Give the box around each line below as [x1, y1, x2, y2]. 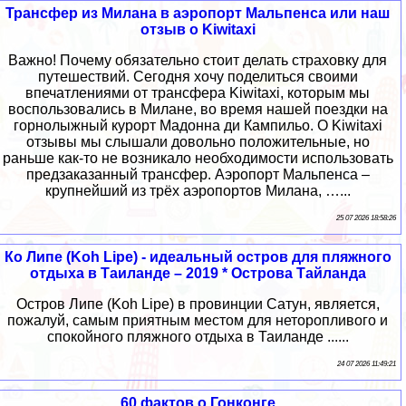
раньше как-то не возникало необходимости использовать [2, 150, 393, 167]
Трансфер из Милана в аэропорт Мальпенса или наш [5, 5, 390, 22]
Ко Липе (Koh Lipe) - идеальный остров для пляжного [4, 249, 391, 266]
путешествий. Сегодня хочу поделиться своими [37, 69, 358, 85]
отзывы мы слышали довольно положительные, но [25, 134, 370, 150]
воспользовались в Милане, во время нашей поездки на [7, 101, 388, 118]
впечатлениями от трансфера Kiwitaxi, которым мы [25, 85, 370, 101]
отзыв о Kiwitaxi [140, 22, 256, 38]
